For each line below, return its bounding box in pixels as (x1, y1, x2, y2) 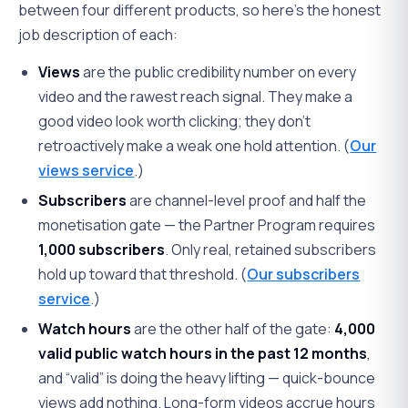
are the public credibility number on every (80, 61, 357, 82)
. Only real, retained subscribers (165, 239, 377, 260)
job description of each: (18, 24, 178, 45)
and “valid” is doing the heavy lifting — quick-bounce (38, 367, 376, 388)
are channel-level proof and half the (127, 189, 367, 210)
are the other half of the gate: (131, 318, 335, 339)
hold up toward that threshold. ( (38, 263, 248, 284)
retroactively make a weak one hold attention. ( (38, 135, 351, 156)
